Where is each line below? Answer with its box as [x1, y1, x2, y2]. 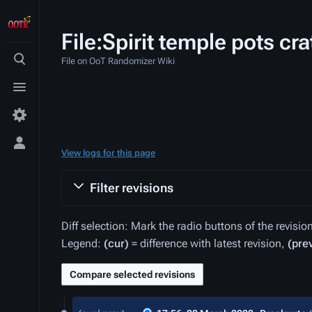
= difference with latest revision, [129, 237, 288, 250]
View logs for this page [61, 148, 155, 158]
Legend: [61, 237, 104, 250]
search [19, 72, 52, 86]
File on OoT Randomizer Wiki [61, 56, 175, 66]
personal [19, 155, 62, 169]
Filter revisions [90, 180, 173, 195]
